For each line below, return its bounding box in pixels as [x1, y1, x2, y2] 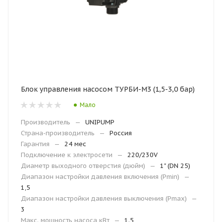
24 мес [64, 140, 86, 148]
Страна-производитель [21, 129, 95, 137]
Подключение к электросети [21, 151, 112, 159]
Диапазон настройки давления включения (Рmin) [21, 172, 179, 181]
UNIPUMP [85, 118, 114, 126]
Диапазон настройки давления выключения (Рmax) [21, 194, 187, 203]
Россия [110, 129, 132, 137]
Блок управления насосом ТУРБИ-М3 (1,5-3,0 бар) [21, 85, 195, 94]
